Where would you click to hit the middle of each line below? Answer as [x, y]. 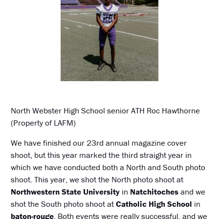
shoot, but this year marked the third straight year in [101, 155]
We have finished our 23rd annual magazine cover [99, 142]
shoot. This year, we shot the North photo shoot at [97, 179]
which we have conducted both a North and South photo [108, 167]
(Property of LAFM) [44, 122]
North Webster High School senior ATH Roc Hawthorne [106, 110]
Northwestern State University [66, 191]
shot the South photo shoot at [64, 204]
